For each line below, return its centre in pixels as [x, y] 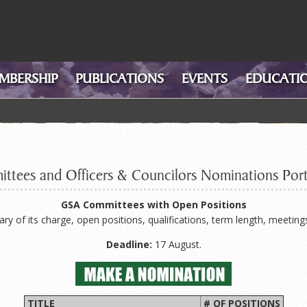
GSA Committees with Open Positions [153, 205]
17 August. [176, 244]
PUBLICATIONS [120, 80]
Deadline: [129, 244]
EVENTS [205, 80]
